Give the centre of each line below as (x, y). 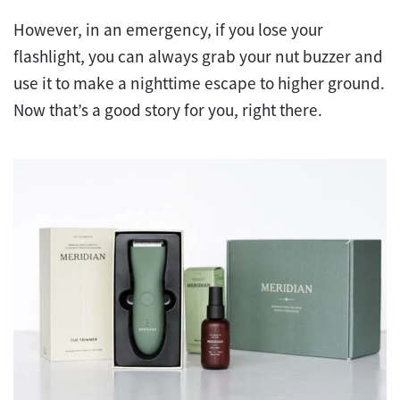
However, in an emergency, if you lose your (168, 29)
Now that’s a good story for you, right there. (168, 109)
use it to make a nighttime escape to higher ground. (199, 83)
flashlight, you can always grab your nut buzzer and (198, 56)
